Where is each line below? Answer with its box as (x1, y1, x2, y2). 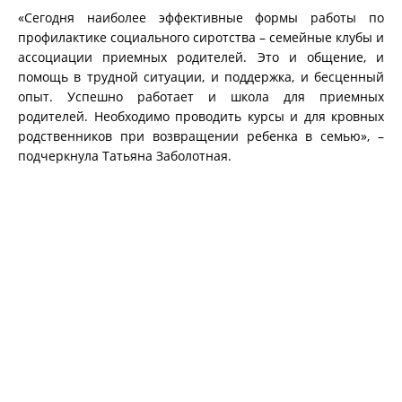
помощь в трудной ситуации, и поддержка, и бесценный (18, 67, 384, 85)
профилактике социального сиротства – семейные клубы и (18, 28, 384, 46)
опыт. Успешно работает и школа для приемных (18, 87, 384, 105)
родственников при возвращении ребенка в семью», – (18, 127, 384, 144)
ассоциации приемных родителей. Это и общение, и (18, 48, 384, 66)
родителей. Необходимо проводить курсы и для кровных (18, 107, 384, 125)
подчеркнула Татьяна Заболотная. (18, 146, 232, 164)
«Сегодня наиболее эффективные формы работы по (18, 8, 384, 26)
